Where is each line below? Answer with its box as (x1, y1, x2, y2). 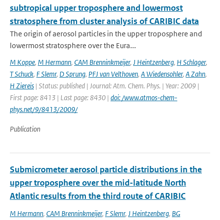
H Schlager (177, 57, 206, 67)
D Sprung (59, 69, 85, 79)
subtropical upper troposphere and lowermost (10, 2, 183, 13)
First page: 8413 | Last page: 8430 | (10, 93, 110, 102)
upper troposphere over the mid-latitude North (10, 177, 186, 188)
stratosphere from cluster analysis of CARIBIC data (10, 16, 199, 27)
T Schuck (10, 69, 33, 79)
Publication (10, 124, 40, 134)
